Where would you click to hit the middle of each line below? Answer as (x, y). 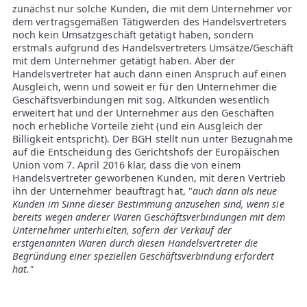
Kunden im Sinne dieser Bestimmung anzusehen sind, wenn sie (148, 204)
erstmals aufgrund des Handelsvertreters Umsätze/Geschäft (153, 47)
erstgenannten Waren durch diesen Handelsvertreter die (135, 243)
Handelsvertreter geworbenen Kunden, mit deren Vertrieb (149, 177)
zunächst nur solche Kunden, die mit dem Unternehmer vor (152, 8)
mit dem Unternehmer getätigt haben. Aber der (124, 60)
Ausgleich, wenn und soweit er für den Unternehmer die (145, 86)
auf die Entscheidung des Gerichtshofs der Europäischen (146, 151)
